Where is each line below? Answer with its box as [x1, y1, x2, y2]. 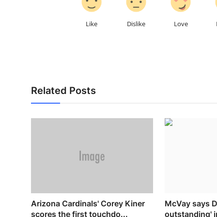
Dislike [127, 19, 146, 28]
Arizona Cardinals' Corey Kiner [31, 199, 145, 209]
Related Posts [31, 84, 96, 96]
